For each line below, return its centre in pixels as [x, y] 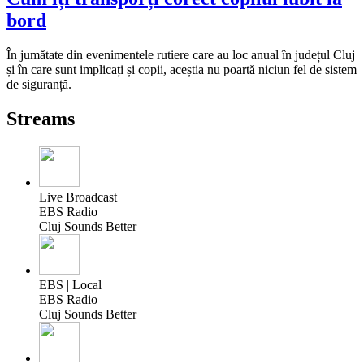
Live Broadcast [78, 197]
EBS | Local [70, 285]
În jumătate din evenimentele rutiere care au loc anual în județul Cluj [181, 55]
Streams [41, 119]
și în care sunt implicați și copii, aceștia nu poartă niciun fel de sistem [182, 70]
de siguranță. [39, 84]
